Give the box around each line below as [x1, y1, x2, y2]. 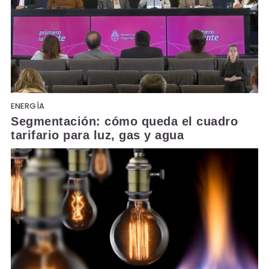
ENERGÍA [11, 100, 45, 111]
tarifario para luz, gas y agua [11, 128, 184, 142]
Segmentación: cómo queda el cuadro [11, 114, 238, 128]
